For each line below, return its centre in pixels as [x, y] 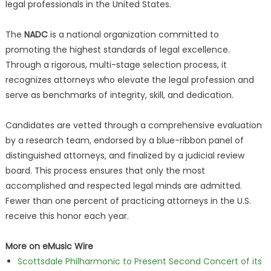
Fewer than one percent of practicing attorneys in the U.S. [128, 201]
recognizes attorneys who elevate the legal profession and [129, 80]
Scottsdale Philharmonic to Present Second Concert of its [139, 261]
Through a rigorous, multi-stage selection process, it [116, 65]
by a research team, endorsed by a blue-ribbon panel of [124, 140]
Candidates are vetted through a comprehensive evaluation [133, 125]
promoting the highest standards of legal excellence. [117, 50]
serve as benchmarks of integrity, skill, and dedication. [119, 95]
